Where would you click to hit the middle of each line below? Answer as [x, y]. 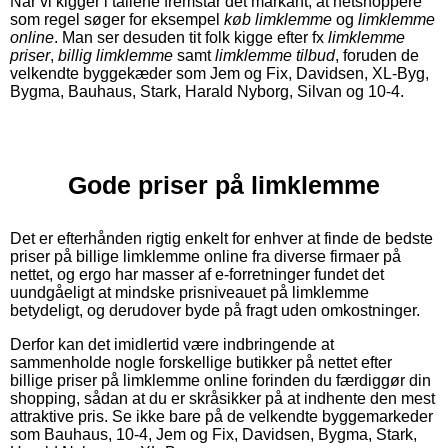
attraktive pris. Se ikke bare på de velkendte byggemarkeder [221, 416]
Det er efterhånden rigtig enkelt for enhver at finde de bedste [221, 238]
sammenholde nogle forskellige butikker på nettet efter [201, 362]
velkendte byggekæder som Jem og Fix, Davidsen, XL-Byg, [219, 73]
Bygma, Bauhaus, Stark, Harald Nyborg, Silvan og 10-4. [207, 91]
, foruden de [377, 55]
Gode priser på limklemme [224, 184]
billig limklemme [115, 55]
